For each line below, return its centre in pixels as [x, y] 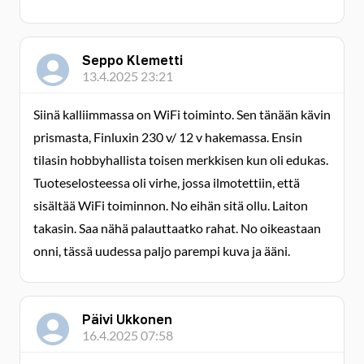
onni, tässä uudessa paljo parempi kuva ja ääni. [162, 251]
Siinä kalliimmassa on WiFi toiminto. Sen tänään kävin [182, 114]
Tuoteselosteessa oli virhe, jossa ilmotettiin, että [167, 182]
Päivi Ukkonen [127, 319]
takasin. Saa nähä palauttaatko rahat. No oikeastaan [177, 228]
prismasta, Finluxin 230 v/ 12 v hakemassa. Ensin [168, 137]
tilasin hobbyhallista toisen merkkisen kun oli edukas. [181, 160]
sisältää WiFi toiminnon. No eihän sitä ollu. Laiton [171, 205]
